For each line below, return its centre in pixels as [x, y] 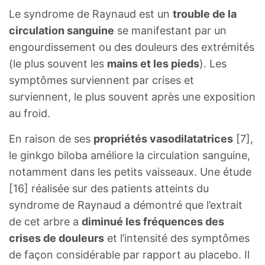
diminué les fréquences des [153, 221]
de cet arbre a [45, 221]
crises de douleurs [56, 238]
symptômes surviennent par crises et [101, 80]
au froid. [30, 113]
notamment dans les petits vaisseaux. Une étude [130, 172]
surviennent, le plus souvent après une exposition [132, 96]
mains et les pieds [153, 63]
